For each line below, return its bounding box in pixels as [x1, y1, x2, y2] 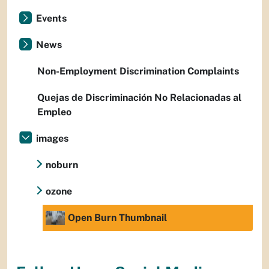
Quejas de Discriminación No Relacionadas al [37, 92, 241, 104]
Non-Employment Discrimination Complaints [37, 65, 239, 77]
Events [36, 13, 67, 25]
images [36, 133, 68, 145]
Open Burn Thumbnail [68, 212, 167, 224]
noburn [46, 159, 78, 171]
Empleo [37, 106, 71, 118]
